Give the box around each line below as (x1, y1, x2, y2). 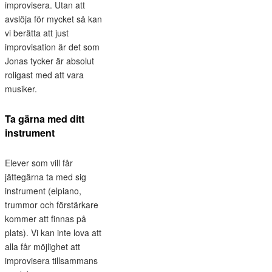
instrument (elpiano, (5, 185, 81, 197)
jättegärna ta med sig (5, 171, 86, 183)
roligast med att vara (5, 68, 84, 81)
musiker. (5, 82, 37, 95)
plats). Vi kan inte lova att (5, 226, 101, 239)
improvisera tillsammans (5, 254, 98, 267)
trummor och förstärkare (5, 199, 98, 211)
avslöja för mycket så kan (5, 12, 102, 25)
